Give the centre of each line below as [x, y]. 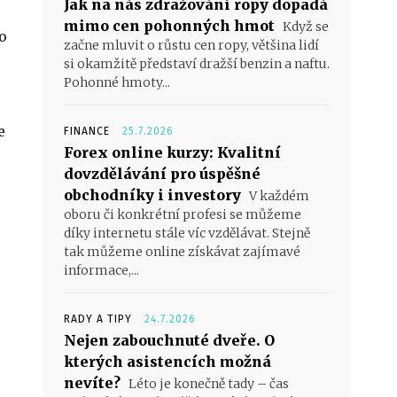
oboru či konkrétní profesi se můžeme [183, 215]
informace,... [101, 271]
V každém [278, 196]
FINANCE [87, 132]
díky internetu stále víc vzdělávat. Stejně [187, 234]
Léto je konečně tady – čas [207, 384]
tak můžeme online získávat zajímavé [182, 252]
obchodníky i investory [152, 195]
